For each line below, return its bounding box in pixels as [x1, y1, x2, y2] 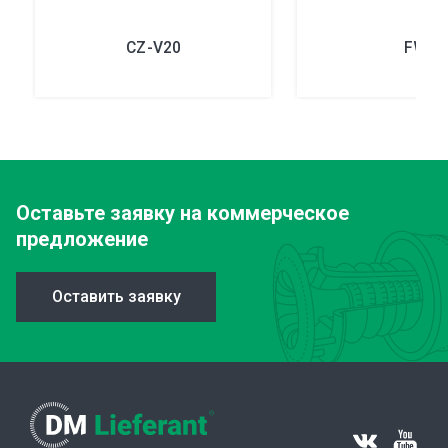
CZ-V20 [125, 37, 181, 56]
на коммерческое [175, 200, 349, 225]
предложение [16, 226, 148, 251]
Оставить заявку [51, 286, 181, 306]
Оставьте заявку [16, 200, 175, 225]
